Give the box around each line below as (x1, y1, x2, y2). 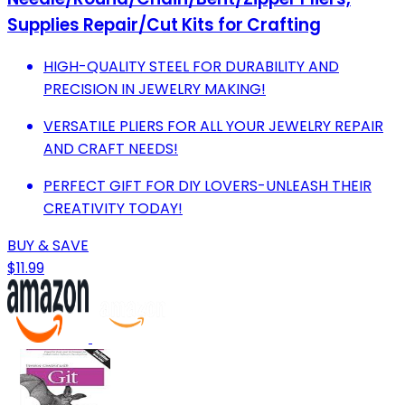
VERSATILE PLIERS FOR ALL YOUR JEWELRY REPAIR (43, 115, 383, 137)
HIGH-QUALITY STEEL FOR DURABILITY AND (43, 55, 339, 77)
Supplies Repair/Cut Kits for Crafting (7, 12, 321, 37)
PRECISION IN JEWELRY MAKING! (43, 78, 266, 99)
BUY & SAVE (7, 234, 89, 256)
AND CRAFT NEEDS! (43, 137, 178, 159)
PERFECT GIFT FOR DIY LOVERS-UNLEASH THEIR (43, 174, 372, 196)
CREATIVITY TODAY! (43, 197, 183, 219)
